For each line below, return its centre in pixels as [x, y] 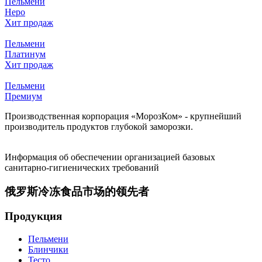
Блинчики [48, 250]
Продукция [33, 216]
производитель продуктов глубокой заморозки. [99, 126]
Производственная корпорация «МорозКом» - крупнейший [123, 116]
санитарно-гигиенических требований [82, 167]
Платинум [25, 54]
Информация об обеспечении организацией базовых [110, 157]
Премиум [23, 96]
